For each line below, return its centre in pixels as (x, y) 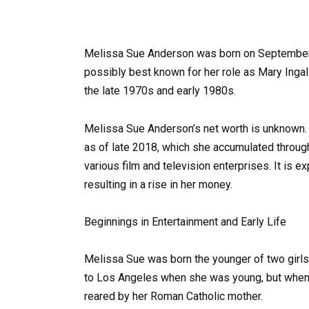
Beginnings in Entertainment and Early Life (185, 221)
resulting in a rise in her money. (158, 184)
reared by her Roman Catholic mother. (173, 296)
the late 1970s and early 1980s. (160, 91)
